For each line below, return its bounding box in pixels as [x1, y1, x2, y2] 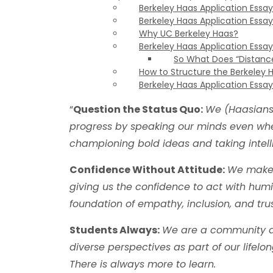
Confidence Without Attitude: [69, 163, 225, 177]
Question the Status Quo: [73, 102, 203, 116]
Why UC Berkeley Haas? [139, 27, 238, 40]
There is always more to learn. [69, 257, 216, 271]
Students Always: [69, 223, 160, 237]
